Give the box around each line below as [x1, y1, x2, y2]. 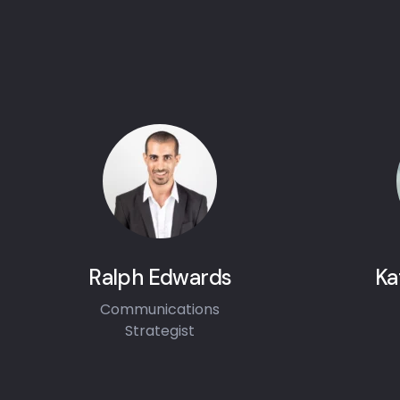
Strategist [125, 321, 196, 341]
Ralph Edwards [88, 263, 232, 291]
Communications [100, 299, 221, 320]
